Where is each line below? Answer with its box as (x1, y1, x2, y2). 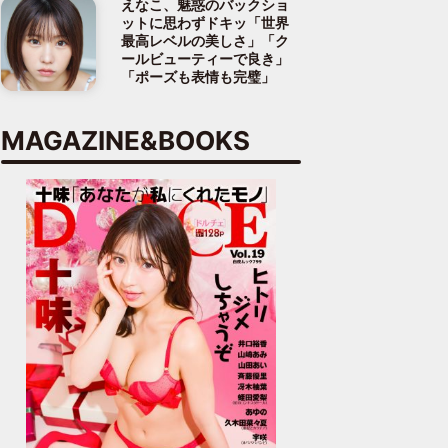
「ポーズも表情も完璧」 (121, 68, 275, 86)
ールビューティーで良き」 (121, 50, 289, 68)
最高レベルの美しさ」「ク (121, 32, 289, 50)
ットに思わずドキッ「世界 (121, 14, 289, 32)
